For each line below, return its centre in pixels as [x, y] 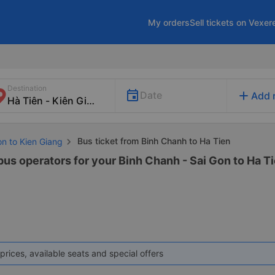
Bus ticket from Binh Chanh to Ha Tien [153, 141]
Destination [27, 88]
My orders [169, 22]
